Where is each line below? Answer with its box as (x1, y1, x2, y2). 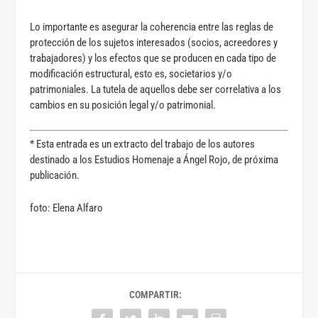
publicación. (30, 169, 80, 182)
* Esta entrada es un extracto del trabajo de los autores (30, 138, 256, 151)
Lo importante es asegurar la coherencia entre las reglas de (30, 20, 274, 33)
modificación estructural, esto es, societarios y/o (30, 67, 233, 80)
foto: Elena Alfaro (30, 202, 104, 215)
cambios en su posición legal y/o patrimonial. (30, 98, 216, 111)
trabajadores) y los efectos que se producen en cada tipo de (30, 51, 277, 65)
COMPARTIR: (129, 289, 182, 301)
